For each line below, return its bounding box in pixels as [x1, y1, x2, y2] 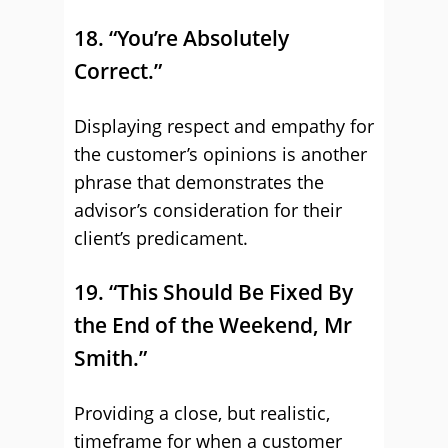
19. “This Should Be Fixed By [74, 278, 353, 306]
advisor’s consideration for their [74, 198, 342, 222]
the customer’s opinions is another [74, 142, 367, 166]
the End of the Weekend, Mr [74, 311, 352, 339]
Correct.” [74, 57, 162, 85]
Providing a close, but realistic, [74, 401, 330, 425]
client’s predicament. [74, 226, 248, 250]
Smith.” [74, 344, 147, 372]
